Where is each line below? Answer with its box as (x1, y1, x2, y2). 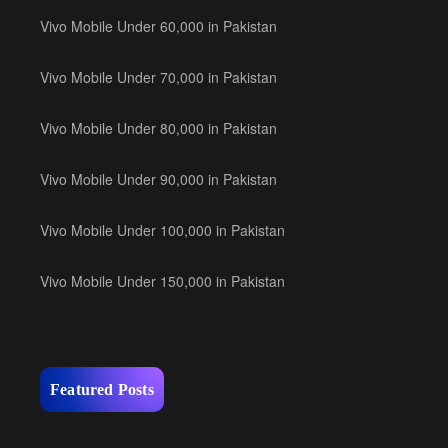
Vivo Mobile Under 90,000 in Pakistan (40, 168, 277, 189)
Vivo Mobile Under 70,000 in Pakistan (40, 66, 277, 87)
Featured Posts (50, 380, 154, 398)
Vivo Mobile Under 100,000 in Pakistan (40, 219, 285, 240)
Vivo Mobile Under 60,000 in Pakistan (40, 15, 277, 36)
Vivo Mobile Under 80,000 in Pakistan (40, 117, 277, 138)
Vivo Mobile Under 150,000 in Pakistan (40, 270, 285, 291)
